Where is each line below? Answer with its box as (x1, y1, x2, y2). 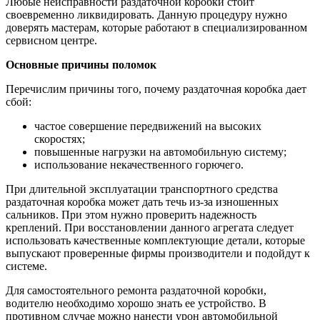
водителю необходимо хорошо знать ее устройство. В (6, 296, 266, 309)
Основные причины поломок (6, 58, 156, 71)
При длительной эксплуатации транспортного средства (6, 182, 278, 195)
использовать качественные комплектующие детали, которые (6, 234, 305, 246)
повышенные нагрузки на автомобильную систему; (34, 145, 286, 158)
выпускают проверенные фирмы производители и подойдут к (6, 246, 310, 259)
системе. (6, 259, 47, 272)
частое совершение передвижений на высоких (34, 119, 261, 132)
